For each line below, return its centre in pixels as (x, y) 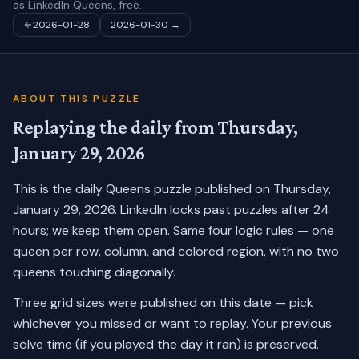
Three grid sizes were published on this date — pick (163, 303)
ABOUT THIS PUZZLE (77, 99)
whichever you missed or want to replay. (131, 323)
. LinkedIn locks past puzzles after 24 (222, 210)
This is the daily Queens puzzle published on (143, 189)
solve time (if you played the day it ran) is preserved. (166, 344)
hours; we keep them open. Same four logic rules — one (173, 230)
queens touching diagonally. (94, 272)
